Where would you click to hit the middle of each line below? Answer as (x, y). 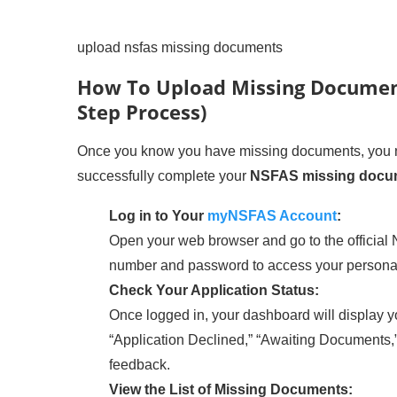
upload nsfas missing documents (180, 47)
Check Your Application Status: (214, 290)
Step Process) (142, 112)
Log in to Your (158, 216)
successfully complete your (163, 176)
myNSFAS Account (272, 216)
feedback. (140, 365)
